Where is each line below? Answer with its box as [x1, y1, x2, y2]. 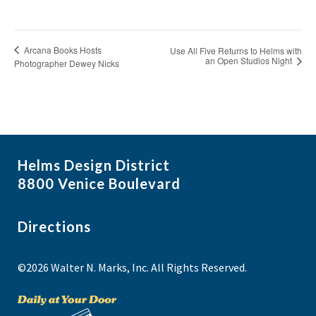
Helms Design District [18, 157, 170, 174]
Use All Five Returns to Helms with [170, 44, 302, 57]
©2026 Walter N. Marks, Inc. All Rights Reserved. [18, 260, 247, 275]
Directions [18, 218, 91, 236]
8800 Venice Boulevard [18, 175, 181, 193]
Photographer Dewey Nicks [14, 56, 119, 69]
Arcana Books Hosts [22, 43, 102, 56]
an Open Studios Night [205, 54, 294, 67]
